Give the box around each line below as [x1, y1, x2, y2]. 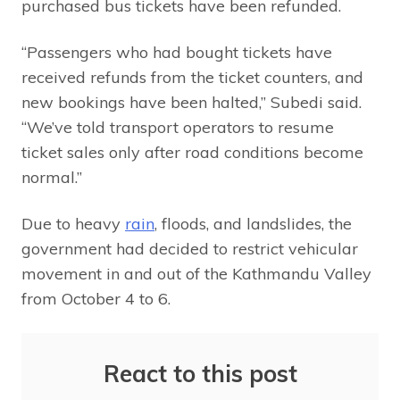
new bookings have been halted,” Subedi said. [21, 91, 362, 112]
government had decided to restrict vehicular [21, 237, 358, 259]
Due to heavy [21, 212, 125, 234]
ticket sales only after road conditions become [21, 141, 363, 162]
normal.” [21, 166, 82, 187]
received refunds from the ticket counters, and [21, 66, 363, 87]
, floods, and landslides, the [154, 212, 352, 234]
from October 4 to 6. [21, 287, 171, 309]
